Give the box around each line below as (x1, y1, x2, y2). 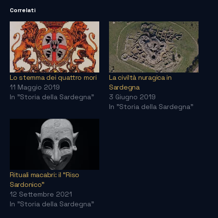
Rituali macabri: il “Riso (10, 170, 80, 180)
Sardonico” (10, 180, 45, 189)
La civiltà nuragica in (109, 73, 172, 82)
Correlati (10, 6, 36, 15)
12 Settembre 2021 (10, 190, 72, 199)
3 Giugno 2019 (109, 92, 156, 102)
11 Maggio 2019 (10, 83, 60, 92)
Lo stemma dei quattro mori (10, 73, 97, 82)
